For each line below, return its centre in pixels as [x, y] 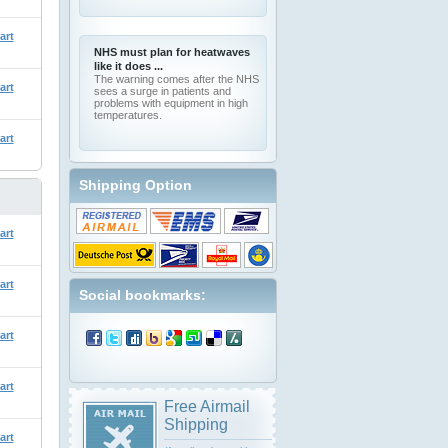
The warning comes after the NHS [176, 79]
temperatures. [127, 115]
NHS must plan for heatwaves [171, 52]
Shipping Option [135, 185]
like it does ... [128, 66]
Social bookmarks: [142, 295]
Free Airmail [206, 406]
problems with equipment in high [170, 103]
